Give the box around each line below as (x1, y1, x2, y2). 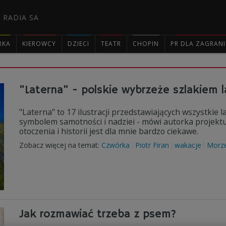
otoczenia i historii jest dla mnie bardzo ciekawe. (19, 126, 198, 137)
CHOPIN (133, 39, 159, 48)
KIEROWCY (22, 39, 56, 48)
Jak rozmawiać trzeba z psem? (19, 207, 176, 221)
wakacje (175, 140, 201, 150)
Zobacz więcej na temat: (19, 140, 101, 150)
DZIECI (68, 39, 89, 48)
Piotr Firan (135, 140, 169, 150)
